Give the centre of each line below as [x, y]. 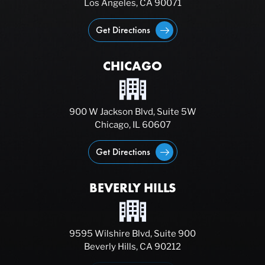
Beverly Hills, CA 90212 [132, 247]
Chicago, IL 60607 [132, 125]
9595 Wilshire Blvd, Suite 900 [132, 234]
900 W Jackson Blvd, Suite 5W [132, 112]
